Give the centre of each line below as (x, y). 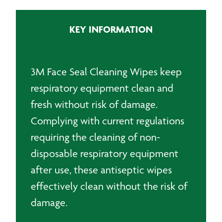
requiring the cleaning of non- (95, 137)
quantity (60, 31)
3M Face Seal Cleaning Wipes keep (106, 72)
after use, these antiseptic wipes (101, 170)
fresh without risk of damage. (95, 104)
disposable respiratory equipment (105, 153)
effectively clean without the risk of (109, 186)
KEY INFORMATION (111, 29)
